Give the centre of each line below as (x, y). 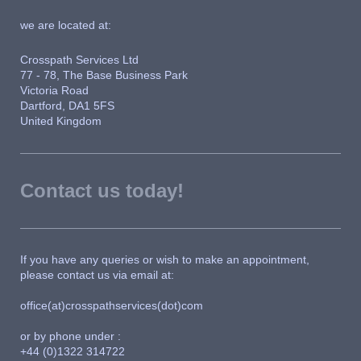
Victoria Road (54, 91)
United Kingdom (61, 121)
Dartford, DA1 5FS (67, 106)
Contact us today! (102, 191)
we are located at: (66, 25)
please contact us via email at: (97, 275)
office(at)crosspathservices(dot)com (112, 306)
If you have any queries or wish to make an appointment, (165, 260)
